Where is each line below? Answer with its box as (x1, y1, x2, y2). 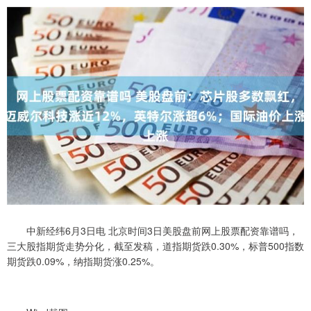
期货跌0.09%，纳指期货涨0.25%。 (7, 254, 160, 269)
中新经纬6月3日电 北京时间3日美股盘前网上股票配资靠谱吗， (7, 224, 299, 238)
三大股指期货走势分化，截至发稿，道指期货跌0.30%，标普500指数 (7, 239, 304, 253)
